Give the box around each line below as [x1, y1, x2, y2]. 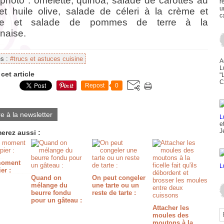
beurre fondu [31, 189, 71, 196]
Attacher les [152, 204, 189, 211]
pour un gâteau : [31, 196, 82, 204]
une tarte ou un [91, 181, 139, 189]
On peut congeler [91, 174, 145, 181]
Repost [85, 82, 104, 89]
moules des [152, 211, 188, 219]
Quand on [31, 174, 62, 181]
